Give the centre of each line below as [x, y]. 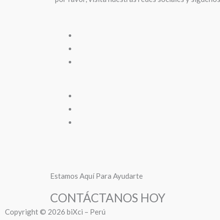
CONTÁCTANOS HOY [108, 197]
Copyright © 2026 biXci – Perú [55, 211]
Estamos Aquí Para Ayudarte [96, 176]
